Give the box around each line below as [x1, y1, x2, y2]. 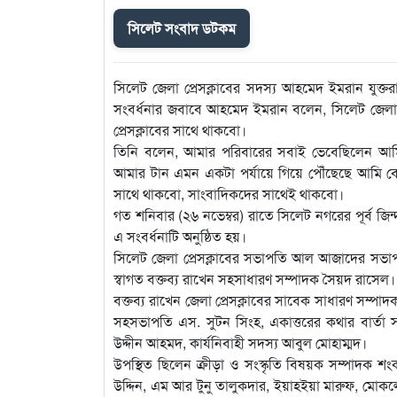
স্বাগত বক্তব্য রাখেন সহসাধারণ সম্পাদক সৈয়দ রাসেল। [113, 269, 395, 290]
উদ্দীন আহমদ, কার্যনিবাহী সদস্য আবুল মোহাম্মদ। [113, 332, 367, 354]
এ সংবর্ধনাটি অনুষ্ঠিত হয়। [113, 226, 246, 247]
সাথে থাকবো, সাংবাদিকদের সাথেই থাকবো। [113, 183, 344, 205]
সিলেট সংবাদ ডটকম [128, 18, 236, 39]
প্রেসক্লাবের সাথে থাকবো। [113, 120, 246, 141]
